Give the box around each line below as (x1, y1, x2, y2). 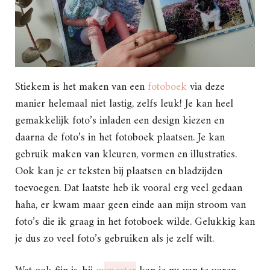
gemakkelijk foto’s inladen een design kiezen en (15, 111, 224, 130)
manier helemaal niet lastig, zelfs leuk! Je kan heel (15, 94, 233, 113)
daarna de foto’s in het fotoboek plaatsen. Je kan (15, 128, 225, 147)
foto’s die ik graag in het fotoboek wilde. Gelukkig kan (15, 212, 255, 231)
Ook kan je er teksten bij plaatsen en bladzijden (15, 162, 222, 181)
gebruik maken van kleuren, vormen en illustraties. (15, 145, 237, 164)
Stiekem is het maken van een (15, 77, 148, 96)
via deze (187, 77, 225, 96)
